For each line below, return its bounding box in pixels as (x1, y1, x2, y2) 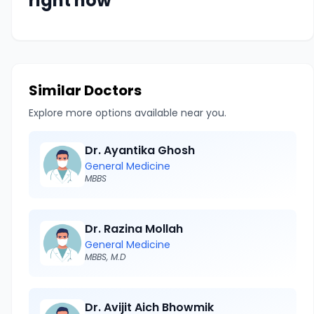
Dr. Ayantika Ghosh (85, 142, 195, 158)
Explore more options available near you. (29, 106, 226, 120)
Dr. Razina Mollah (85, 221, 183, 237)
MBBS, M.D (85, 251, 125, 263)
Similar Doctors (29, 81, 142, 100)
